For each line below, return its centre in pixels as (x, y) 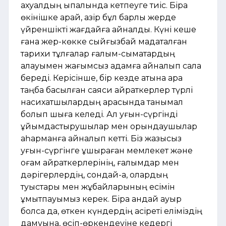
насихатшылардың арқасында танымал (102, 102)
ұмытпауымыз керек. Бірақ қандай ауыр (101, 199)
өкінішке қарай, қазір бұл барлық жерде (98, 18)
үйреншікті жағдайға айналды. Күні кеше (108, 30)
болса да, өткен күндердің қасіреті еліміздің (111, 211)
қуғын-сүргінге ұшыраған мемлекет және (107, 151)
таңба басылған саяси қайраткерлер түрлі (107, 90)
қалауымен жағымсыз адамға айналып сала (111, 66)
